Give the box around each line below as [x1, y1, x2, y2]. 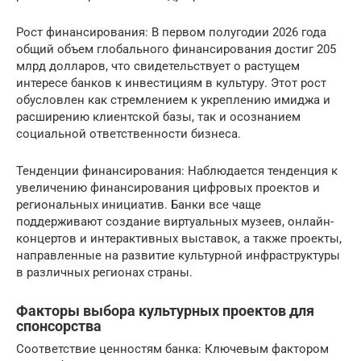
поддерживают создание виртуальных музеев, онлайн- [16, 214, 334, 229]
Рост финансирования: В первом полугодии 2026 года [16, 25, 326, 39]
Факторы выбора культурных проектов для [16, 302, 314, 319]
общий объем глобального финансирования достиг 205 [16, 42, 336, 56]
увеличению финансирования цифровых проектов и [16, 180, 320, 195]
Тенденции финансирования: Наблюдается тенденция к [16, 164, 338, 178]
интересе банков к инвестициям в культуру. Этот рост [16, 76, 326, 90]
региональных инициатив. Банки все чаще [16, 197, 261, 212]
